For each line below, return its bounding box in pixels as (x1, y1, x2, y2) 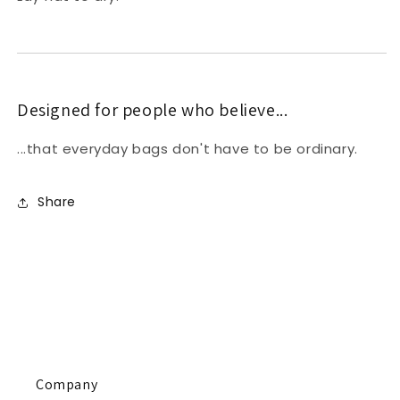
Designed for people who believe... (17, 97, 288, 121)
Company (36, 374, 98, 394)
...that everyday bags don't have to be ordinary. (17, 138, 358, 158)
